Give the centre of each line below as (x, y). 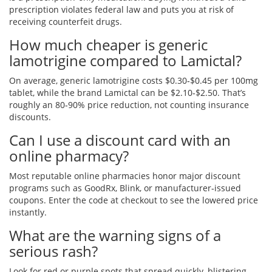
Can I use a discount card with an (120, 140)
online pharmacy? (69, 156)
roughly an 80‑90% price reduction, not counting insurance (129, 105)
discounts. (30, 117)
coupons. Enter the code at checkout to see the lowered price (134, 200)
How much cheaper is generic (108, 45)
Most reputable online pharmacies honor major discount (125, 176)
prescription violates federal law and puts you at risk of (121, 10)
